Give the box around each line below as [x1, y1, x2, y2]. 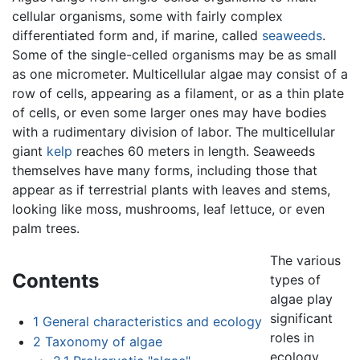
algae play [269, 290, 333, 307]
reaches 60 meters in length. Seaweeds [72, 142, 315, 159]
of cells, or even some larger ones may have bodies [12, 104, 326, 121]
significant [269, 309, 333, 326]
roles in [269, 329, 314, 346]
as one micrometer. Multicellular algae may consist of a [12, 65, 348, 82]
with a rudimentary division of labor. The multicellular [12, 123, 335, 140]
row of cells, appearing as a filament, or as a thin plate [12, 84, 344, 101]
